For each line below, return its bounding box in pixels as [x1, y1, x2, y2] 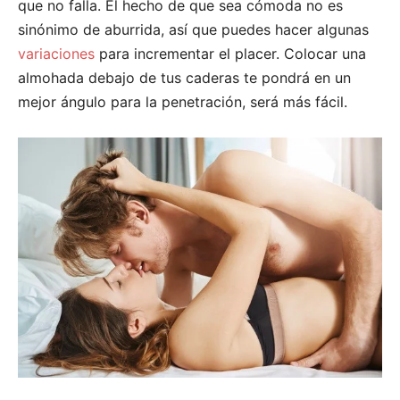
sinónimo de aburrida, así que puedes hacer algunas [18, 20, 369, 38]
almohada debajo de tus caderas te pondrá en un [18, 68, 351, 87]
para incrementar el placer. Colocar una [95, 44, 366, 62]
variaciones [18, 44, 95, 62]
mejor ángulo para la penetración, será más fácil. [18, 92, 347, 111]
